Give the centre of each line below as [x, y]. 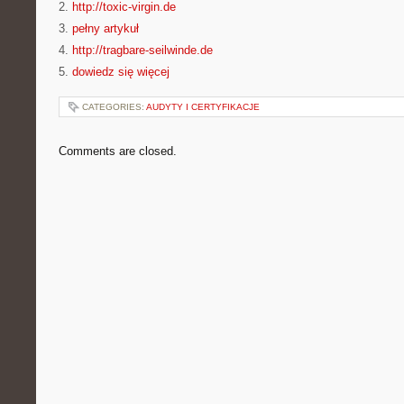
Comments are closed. [118, 151]
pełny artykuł [106, 28]
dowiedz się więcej [121, 72]
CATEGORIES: [114, 107]
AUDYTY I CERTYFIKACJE [203, 107]
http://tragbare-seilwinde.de [142, 50]
